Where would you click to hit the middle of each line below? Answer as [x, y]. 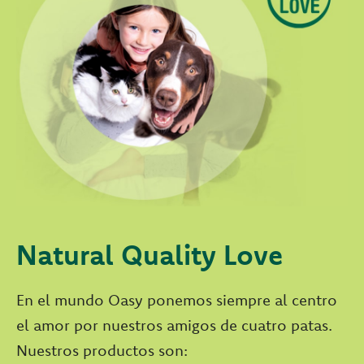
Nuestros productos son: [102, 350]
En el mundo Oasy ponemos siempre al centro [177, 299]
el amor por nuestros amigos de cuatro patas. [174, 325]
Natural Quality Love [149, 254]
